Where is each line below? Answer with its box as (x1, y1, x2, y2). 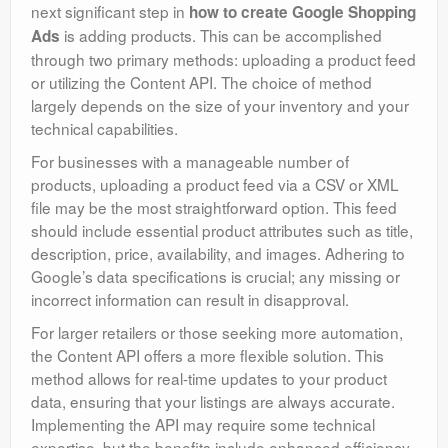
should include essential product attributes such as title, (31, 219, 413, 242)
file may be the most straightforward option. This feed (31, 196, 397, 219)
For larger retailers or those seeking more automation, (31, 321, 403, 344)
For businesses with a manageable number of (31, 150, 349, 173)
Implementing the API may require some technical (31, 413, 375, 436)
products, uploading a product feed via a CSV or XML (31, 173, 399, 196)
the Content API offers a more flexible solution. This (31, 344, 384, 367)
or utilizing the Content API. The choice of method (31, 71, 372, 94)
